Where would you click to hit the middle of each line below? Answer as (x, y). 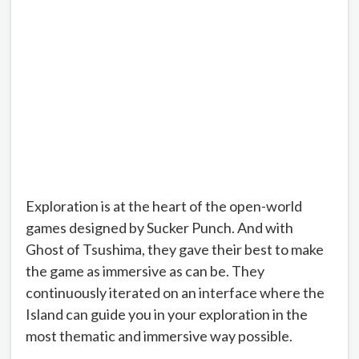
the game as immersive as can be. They (145, 270)
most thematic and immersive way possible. (159, 335)
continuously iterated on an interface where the (175, 292)
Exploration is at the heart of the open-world (164, 206)
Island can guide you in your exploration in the (167, 314)
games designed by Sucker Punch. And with (159, 227)
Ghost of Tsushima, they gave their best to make (175, 249)
